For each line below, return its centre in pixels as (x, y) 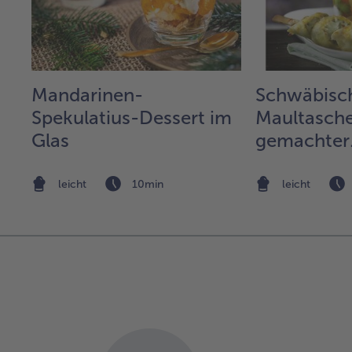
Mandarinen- (87, 94)
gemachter (302, 140)
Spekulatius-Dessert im (132, 117)
